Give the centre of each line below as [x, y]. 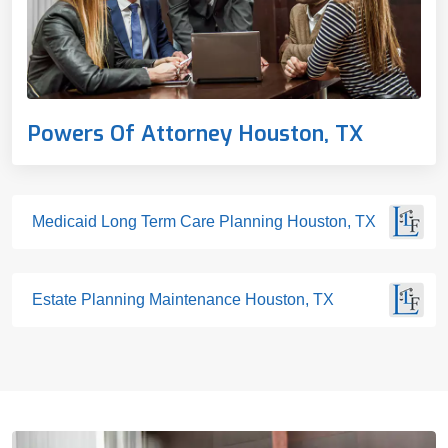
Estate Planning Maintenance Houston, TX [323, 300]
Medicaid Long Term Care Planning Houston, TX [204, 222]
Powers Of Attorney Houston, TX [195, 134]
